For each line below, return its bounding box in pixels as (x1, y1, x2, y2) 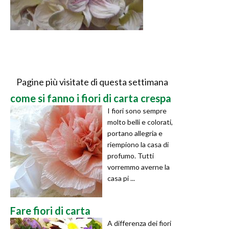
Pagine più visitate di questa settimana (16, 76, 168, 87)
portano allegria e (107, 128, 163, 138)
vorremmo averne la (107, 162, 170, 171)
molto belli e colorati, (107, 117, 173, 126)
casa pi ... (107, 173, 135, 182)
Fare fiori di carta (10, 204, 90, 217)
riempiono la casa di (107, 140, 169, 149)
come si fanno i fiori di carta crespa (10, 91, 171, 104)
